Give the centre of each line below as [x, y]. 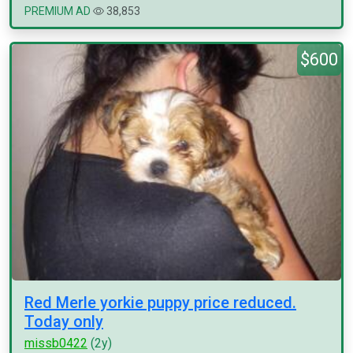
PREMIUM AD [58, 11]
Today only [64, 321]
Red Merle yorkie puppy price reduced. [160, 303]
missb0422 [56, 343]
